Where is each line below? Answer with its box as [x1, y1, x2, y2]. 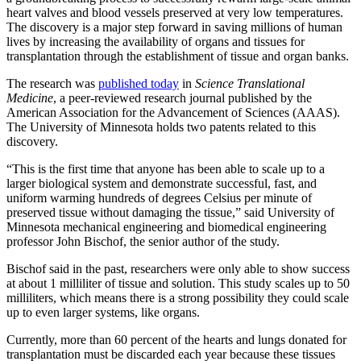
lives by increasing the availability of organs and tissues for [6, 35, 305, 49]
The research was [6, 77, 98, 91]
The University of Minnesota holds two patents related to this [6, 120, 316, 135]
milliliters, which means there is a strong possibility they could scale [6, 291, 349, 305]
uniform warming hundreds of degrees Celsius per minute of [6, 191, 312, 205]
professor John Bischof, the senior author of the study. [6, 234, 280, 249]
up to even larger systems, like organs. [6, 305, 200, 320]
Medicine [6, 91, 53, 106]
